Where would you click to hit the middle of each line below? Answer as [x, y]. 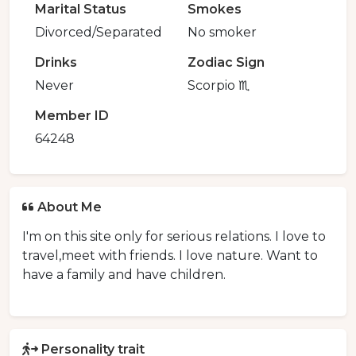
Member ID [72, 116]
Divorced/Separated [99, 33]
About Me [70, 207]
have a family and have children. [124, 275]
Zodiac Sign [226, 63]
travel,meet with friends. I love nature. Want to [170, 256]
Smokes [215, 10]
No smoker [222, 33]
